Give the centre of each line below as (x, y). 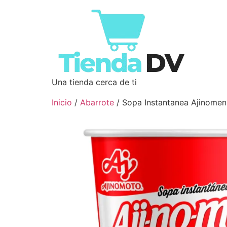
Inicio (62, 102)
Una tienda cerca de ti (94, 82)
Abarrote (97, 102)
